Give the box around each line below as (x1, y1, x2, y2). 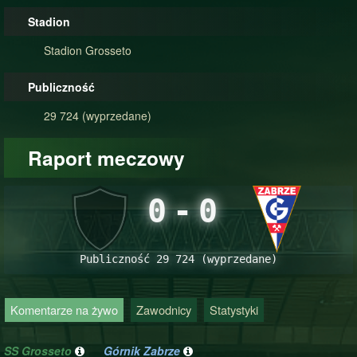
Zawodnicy (136, 301, 191, 318)
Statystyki (210, 301, 258, 318)
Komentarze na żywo (10, 301, 118, 318)
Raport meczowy (28, 143, 185, 172)
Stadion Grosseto (44, 42, 131, 58)
